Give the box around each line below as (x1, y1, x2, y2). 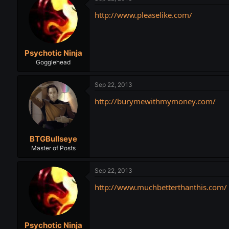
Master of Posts (31, 144, 76, 152)
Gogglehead (36, 58, 71, 66)
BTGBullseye (29, 134, 77, 144)
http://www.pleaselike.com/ (94, 10, 192, 20)
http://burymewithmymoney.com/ (94, 96, 216, 106)
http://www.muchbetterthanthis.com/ (94, 182, 227, 193)
